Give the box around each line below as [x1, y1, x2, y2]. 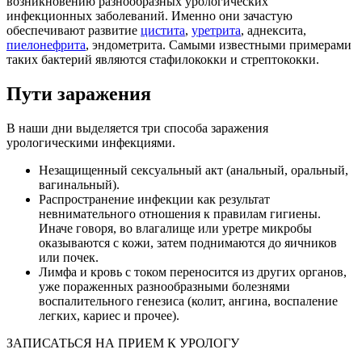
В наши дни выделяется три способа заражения [6, 120, 268, 135]
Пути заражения [6, 82, 151, 104]
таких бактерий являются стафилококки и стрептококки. [6, 52, 319, 66]
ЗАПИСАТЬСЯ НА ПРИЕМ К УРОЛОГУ [6, 335, 239, 350]
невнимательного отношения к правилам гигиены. [39, 206, 321, 221]
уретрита [192, 23, 241, 37]
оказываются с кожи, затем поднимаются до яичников [39, 235, 337, 250]
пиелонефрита [6, 37, 86, 52]
